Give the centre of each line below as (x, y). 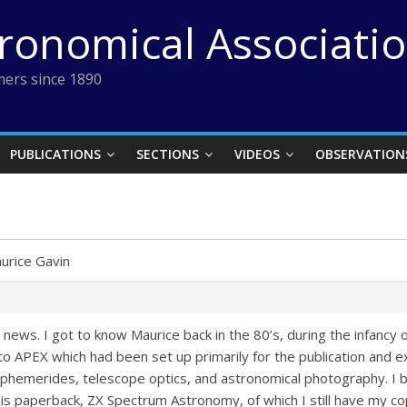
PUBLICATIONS (55, 154)
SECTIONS (168, 154)
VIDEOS (257, 154)
